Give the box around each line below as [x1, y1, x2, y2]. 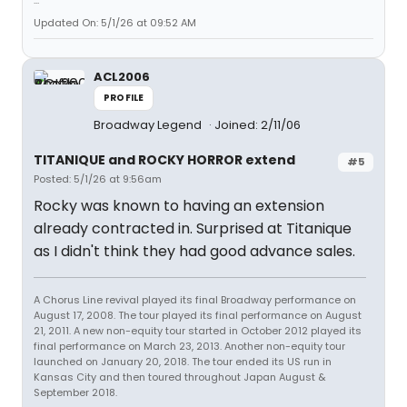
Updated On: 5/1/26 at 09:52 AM [34, 15, 196, 30]
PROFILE [104, 91, 144, 104]
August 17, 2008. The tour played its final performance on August [34, 308, 362, 323]
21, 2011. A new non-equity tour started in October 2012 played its [34, 323, 362, 338]
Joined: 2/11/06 [214, 116, 301, 134]
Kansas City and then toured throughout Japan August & [34, 370, 325, 384]
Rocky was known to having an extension [34, 195, 324, 216]
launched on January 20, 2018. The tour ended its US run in [34, 354, 332, 369]
